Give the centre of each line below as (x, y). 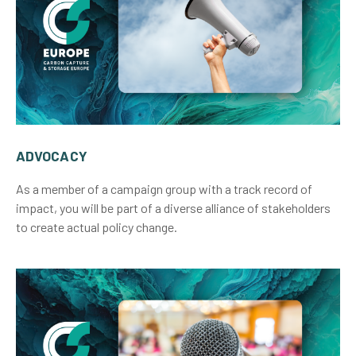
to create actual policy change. (97, 226)
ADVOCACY (52, 155)
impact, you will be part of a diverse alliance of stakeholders (173, 207)
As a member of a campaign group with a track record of (164, 188)
